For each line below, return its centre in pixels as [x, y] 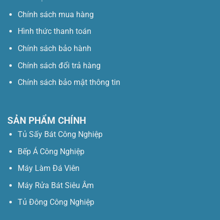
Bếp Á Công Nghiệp [52, 151]
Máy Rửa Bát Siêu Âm [55, 185]
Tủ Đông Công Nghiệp [56, 202]
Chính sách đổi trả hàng [59, 65]
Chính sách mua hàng [55, 14]
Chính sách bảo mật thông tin [69, 82]
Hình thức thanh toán [54, 31]
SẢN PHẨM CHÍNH [47, 121]
